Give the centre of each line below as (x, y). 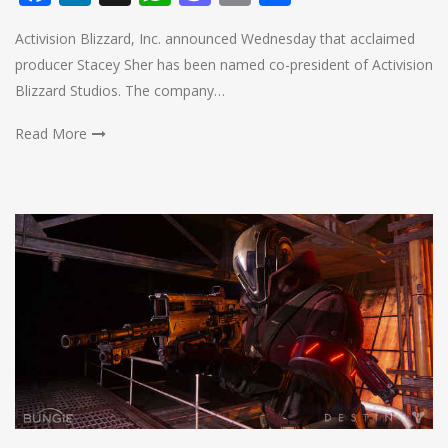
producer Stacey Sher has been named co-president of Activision (224, 65)
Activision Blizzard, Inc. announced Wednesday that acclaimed (215, 39)
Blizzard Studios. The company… (120, 91)
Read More (51, 134)
